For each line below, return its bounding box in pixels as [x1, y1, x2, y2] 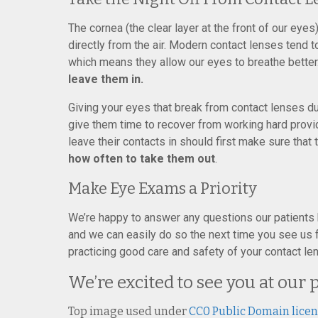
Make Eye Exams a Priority [68, 179, 257, 198]
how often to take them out [68, 152, 215, 165]
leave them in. [68, 72, 143, 86]
